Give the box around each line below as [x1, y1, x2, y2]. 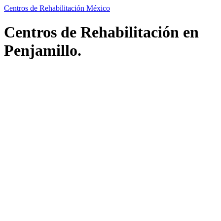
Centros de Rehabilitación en [4, 23, 199, 41]
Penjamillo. [4, 41, 81, 60]
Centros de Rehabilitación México [4, 4, 110, 12]
